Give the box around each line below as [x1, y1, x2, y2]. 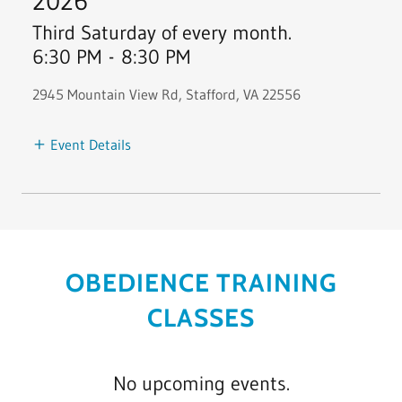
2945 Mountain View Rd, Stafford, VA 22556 [32, 84, 301, 103]
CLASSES [147, 301, 255, 333]
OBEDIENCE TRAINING [65, 267, 337, 298]
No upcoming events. [112, 371, 290, 396]
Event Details [50, 135, 131, 153]
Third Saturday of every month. [32, 20, 292, 45]
